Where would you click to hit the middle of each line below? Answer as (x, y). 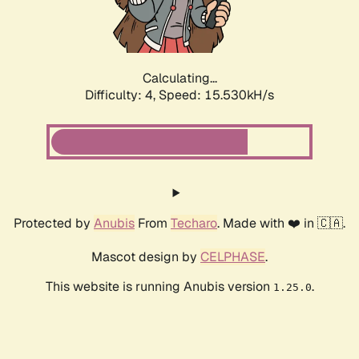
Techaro (194, 224)
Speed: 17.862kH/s (216, 95)
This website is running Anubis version (159, 287)
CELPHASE (233, 257)
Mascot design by (146, 257)
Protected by (54, 224)
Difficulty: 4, (122, 95)
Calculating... (179, 79)
